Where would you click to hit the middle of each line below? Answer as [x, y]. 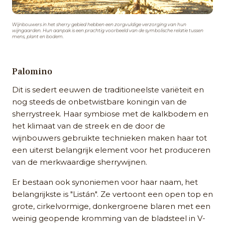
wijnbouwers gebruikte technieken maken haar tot [109, 138]
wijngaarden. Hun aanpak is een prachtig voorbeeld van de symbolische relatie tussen [108, 31]
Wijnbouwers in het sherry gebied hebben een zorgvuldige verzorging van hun [99, 25]
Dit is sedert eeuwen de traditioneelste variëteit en [108, 90]
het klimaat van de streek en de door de [89, 126]
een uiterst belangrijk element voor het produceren [111, 150]
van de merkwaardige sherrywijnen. [80, 162]
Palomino [32, 72]
